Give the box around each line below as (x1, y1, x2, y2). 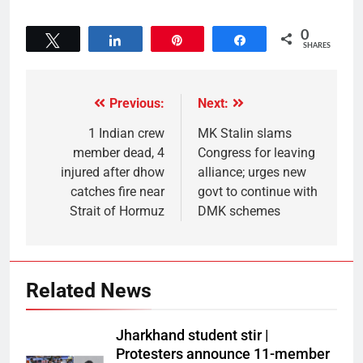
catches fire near (70, 184, 164, 199)
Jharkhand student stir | (116, 327, 268, 344)
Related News (26, 279, 152, 302)
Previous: (109, 96, 164, 111)
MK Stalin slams (198, 126, 292, 141)
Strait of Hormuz (70, 203, 164, 219)
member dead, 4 (73, 145, 164, 160)
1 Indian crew (88, 126, 164, 141)
